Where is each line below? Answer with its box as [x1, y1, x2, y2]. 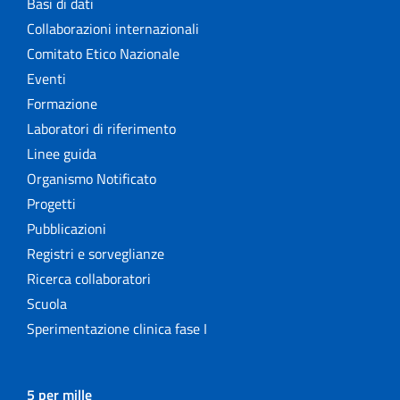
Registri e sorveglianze [27, 243, 164, 265]
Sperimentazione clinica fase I [27, 318, 207, 340]
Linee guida [27, 143, 96, 165]
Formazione [27, 93, 97, 115]
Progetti [27, 193, 76, 215]
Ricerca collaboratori [27, 268, 151, 290]
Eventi [27, 68, 66, 90]
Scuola [27, 293, 67, 315]
